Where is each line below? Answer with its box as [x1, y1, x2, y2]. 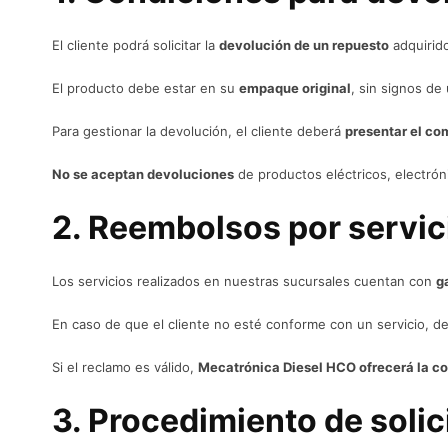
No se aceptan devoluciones [52, 166, 234, 182]
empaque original [239, 80, 351, 96]
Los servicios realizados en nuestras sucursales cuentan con [52, 273, 436, 289]
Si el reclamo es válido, [52, 359, 198, 375]
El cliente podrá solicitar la [52, 37, 219, 53]
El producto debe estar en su [52, 80, 239, 96]
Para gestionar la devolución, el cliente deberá [52, 123, 345, 139]
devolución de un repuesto [219, 37, 389, 53]
